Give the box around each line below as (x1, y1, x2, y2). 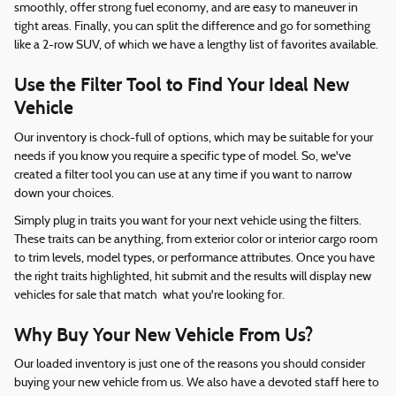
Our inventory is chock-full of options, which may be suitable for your (14, 131, 373, 145)
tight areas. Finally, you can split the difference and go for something (14, 20, 370, 34)
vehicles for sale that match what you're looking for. (14, 288, 285, 302)
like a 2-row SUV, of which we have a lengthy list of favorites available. (14, 39, 378, 53)
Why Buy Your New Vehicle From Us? (14, 323, 313, 346)
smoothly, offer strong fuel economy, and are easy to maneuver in (14, 2, 358, 16)
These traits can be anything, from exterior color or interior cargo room (14, 232, 377, 247)
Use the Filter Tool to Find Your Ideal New (14, 73, 349, 97)
